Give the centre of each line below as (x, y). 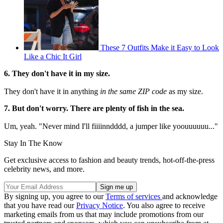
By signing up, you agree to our (55, 197)
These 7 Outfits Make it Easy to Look (160, 48)
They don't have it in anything (52, 92)
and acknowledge (190, 197)
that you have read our (40, 206)
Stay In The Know (33, 143)
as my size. (186, 92)
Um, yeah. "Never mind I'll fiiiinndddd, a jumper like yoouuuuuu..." (111, 126)
